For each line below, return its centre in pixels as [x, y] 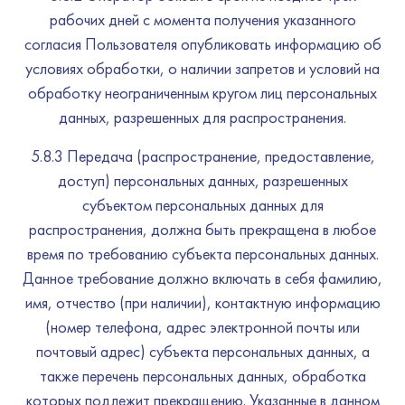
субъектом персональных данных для [202, 205]
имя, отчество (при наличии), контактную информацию [202, 302]
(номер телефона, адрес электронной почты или [202, 327]
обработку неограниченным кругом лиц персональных [202, 93]
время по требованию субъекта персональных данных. [202, 254]
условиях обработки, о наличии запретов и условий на [202, 68]
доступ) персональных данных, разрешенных [202, 180]
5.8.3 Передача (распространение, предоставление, [202, 156]
